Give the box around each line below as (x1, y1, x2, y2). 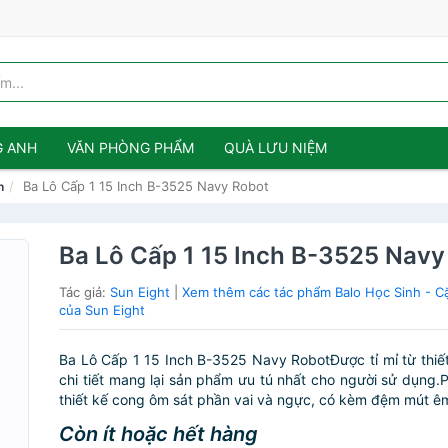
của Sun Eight (59, 302, 146, 318)
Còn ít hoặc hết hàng (59, 422, 259, 446)
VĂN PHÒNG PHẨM (67, 139, 194, 156)
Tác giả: (59, 284, 111, 300)
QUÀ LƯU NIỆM (224, 139, 327, 156)
